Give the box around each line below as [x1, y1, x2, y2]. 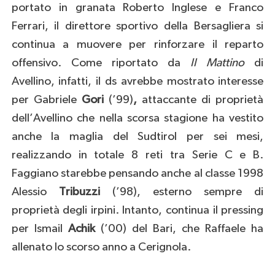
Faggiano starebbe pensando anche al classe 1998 [11, 167, 264, 179]
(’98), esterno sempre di [112, 185, 264, 198]
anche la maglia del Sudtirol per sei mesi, [11, 130, 264, 142]
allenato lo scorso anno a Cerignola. [11, 241, 191, 253]
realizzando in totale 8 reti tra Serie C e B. [11, 149, 264, 161]
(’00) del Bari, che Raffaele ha [95, 222, 264, 234]
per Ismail [11, 222, 68, 234]
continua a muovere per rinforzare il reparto [11, 38, 264, 50]
